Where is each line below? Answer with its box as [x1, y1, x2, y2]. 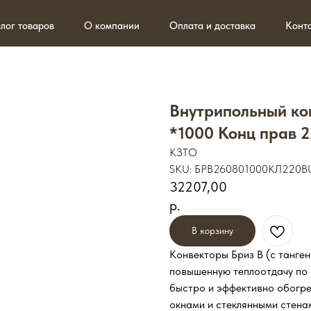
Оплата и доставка [117, 17, 195, 28]
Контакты [221, 17, 261, 28]
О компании [41, 17, 92, 28]
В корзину [192, 225, 233, 236]
